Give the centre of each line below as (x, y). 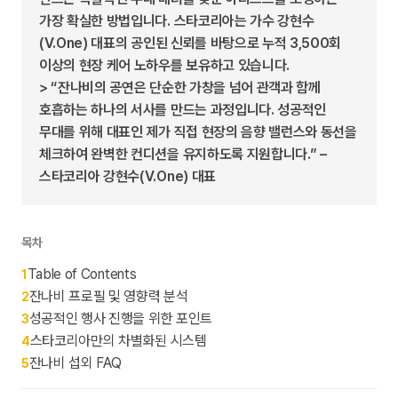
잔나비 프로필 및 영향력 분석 (108, 296)
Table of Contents (82, 274)
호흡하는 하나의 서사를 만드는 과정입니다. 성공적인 (183, 110)
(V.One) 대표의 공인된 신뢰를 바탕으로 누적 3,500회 (191, 43)
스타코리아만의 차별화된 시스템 (118, 341)
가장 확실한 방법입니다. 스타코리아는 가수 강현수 (177, 21)
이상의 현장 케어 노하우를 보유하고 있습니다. (164, 65)
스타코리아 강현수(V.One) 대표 (127, 176)
